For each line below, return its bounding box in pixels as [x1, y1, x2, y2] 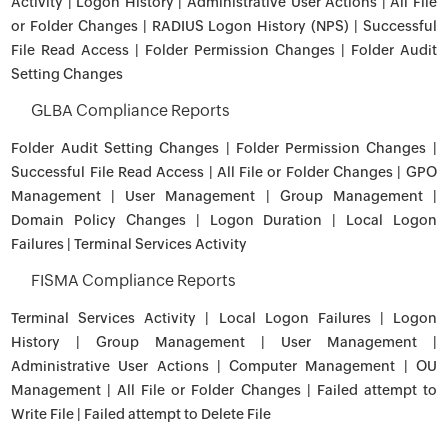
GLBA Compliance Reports [31, 101, 231, 120]
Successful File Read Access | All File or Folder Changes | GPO [11, 164, 437, 180]
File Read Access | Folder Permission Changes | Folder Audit [11, 42, 437, 58]
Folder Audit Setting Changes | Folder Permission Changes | [11, 140, 437, 156]
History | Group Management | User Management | [11, 334, 437, 350]
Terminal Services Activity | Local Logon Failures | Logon [11, 310, 437, 326]
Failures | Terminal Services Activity [11, 236, 248, 252]
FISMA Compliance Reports [31, 271, 237, 290]
